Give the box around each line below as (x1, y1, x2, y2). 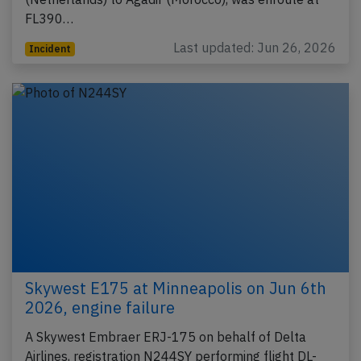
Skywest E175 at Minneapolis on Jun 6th (25, 276, 326, 299)
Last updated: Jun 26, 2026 (173, 39, 336, 56)
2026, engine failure (25, 296, 175, 318)
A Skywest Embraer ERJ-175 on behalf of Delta (25, 328, 306, 345)
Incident (28, 42, 71, 55)
